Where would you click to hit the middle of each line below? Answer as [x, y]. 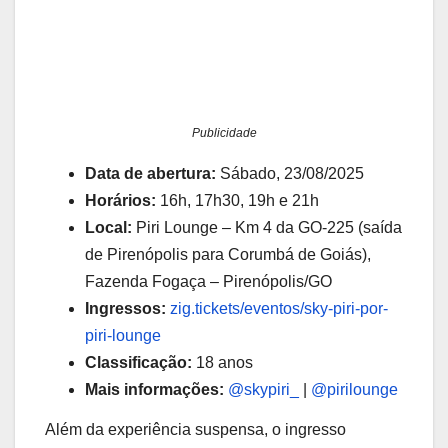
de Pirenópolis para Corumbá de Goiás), [228, 255]
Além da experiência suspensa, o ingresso [195, 429]
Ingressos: [125, 309]
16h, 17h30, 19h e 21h [237, 201]
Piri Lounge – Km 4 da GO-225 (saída [267, 228]
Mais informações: [154, 390]
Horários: [120, 201]
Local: [108, 228]
